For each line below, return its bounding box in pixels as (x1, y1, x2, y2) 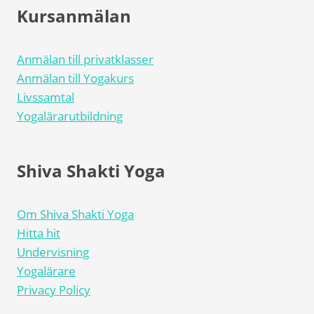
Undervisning (17, 244, 89, 261)
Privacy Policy (17, 282, 90, 299)
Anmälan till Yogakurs (17, 70, 134, 87)
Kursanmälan (17, 4, 131, 28)
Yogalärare (17, 263, 76, 280)
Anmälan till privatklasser (17, 51, 153, 68)
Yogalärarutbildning (17, 108, 123, 125)
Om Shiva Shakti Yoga (17, 206, 134, 223)
